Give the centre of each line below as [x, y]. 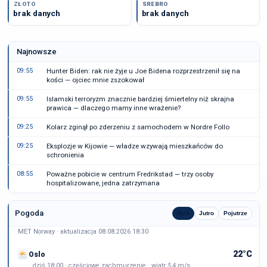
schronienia [65, 155]
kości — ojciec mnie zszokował [95, 80]
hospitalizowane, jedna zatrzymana [103, 183]
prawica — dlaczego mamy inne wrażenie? [114, 108]
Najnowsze [37, 52]
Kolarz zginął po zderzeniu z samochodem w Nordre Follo [138, 127]
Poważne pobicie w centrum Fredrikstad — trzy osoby [130, 174]
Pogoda [29, 213]
